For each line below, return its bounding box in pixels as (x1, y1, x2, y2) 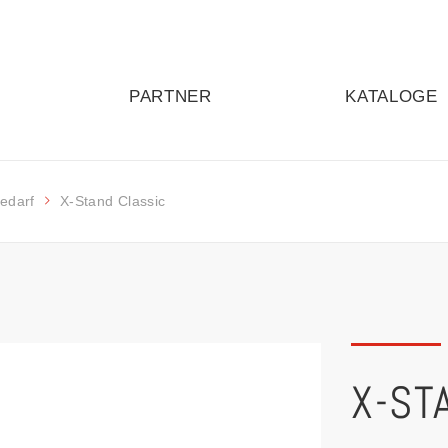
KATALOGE (345, 87, 438, 106)
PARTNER (128, 87, 212, 106)
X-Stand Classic (60, 193, 166, 209)
